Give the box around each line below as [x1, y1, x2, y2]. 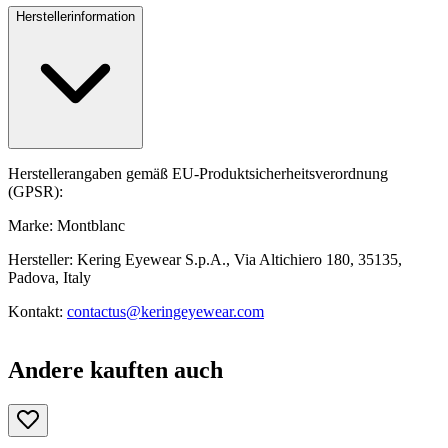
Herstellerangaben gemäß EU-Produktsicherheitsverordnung [8, 164, 388, 182]
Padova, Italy [8, 268, 91, 286]
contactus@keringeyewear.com [67, 302, 264, 320]
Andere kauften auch [8, 356, 223, 383]
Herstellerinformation [16, 8, 135, 24]
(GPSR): [8, 182, 63, 200]
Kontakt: [8, 302, 67, 320]
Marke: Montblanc [8, 216, 125, 234]
